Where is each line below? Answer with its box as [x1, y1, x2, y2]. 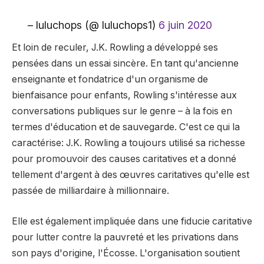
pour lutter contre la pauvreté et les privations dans [12, 231, 239, 243]
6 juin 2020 [158, 19, 212, 32]
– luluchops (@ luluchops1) [27, 19, 159, 32]
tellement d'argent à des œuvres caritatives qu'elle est [12, 169, 249, 181]
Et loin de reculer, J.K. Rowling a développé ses [12, 42, 218, 54]
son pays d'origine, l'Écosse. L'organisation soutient [12, 247, 240, 259]
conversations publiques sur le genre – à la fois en [12, 105, 232, 117]
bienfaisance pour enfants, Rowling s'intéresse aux [12, 90, 237, 101]
